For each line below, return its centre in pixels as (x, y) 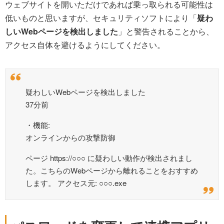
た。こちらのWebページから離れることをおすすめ (112, 170)
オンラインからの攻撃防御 (70, 137)
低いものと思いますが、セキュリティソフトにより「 (101, 17)
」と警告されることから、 (166, 31)
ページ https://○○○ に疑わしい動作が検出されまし (109, 157)
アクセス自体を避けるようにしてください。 (85, 44)
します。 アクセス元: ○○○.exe (76, 182)
